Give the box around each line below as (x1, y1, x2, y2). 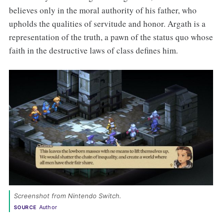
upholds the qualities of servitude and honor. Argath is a (8, 17, 206, 29)
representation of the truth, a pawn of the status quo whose (8, 31, 213, 43)
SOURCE (13, 204, 37, 210)
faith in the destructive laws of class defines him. (8, 44, 178, 56)
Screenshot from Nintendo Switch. (13, 191, 123, 200)
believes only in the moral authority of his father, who (8, 4, 197, 16)
